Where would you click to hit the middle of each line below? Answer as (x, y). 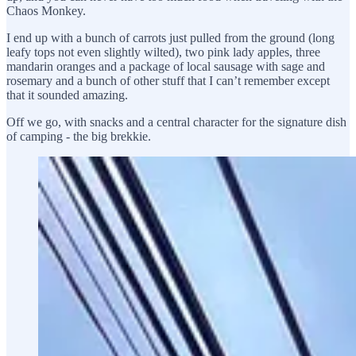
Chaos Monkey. (46, 10)
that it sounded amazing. (67, 95)
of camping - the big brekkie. (79, 136)
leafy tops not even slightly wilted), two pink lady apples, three (163, 52)
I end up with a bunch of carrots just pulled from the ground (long (170, 37)
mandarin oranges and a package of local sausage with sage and (166, 66)
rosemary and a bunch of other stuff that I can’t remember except (168, 80)
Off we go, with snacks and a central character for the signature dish (176, 122)
